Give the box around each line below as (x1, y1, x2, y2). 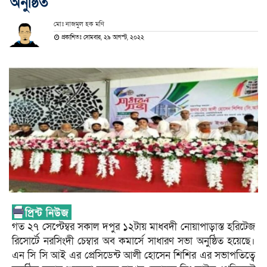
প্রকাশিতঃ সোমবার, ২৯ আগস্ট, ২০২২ (59, 33, 144, 42)
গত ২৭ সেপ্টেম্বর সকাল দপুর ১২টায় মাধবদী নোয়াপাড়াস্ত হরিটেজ (12, 220, 255, 234)
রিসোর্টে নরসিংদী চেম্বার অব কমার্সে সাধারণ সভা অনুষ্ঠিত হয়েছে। (12, 234, 255, 249)
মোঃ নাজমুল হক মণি (53, 20, 104, 29)
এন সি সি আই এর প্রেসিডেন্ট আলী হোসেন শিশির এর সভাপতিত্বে (12, 249, 255, 263)
